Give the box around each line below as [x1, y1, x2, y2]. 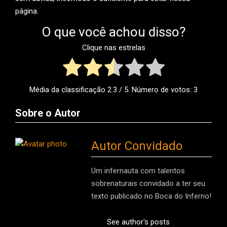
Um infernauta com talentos [91, 166, 185, 175]
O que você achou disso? [42, 24, 185, 40]
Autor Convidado [91, 138, 182, 153]
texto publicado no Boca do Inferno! [91, 191, 211, 201]
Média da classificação [29, 85, 107, 94]
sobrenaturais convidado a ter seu [91, 178, 205, 188]
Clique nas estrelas [82, 43, 145, 53]
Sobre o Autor [15, 106, 81, 119]
